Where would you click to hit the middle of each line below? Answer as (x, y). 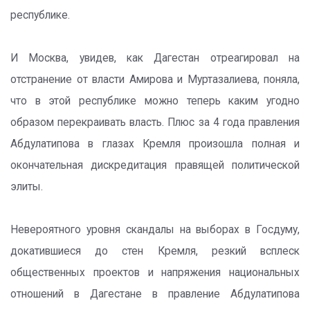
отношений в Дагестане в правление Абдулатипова (155, 294)
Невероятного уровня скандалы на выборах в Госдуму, (155, 230)
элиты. (27, 187)
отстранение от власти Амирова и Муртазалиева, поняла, (155, 80)
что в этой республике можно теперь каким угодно (155, 101)
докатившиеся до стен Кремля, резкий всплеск (155, 251)
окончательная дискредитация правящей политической (155, 165)
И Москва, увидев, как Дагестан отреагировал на (155, 58)
